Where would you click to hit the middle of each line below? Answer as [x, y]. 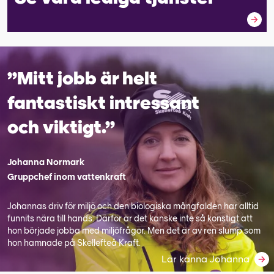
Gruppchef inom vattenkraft [67, 177]
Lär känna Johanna [206, 259]
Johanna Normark [46, 162]
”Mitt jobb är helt [82, 78]
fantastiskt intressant [103, 102]
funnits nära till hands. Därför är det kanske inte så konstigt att [130, 218]
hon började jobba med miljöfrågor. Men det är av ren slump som [134, 231]
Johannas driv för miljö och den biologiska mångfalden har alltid [133, 206]
